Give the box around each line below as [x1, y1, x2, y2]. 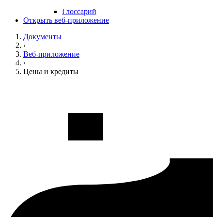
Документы [23, 32, 62, 41]
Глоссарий [62, 7, 96, 16]
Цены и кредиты [23, 67, 78, 76]
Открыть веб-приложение [23, 16, 109, 25]
